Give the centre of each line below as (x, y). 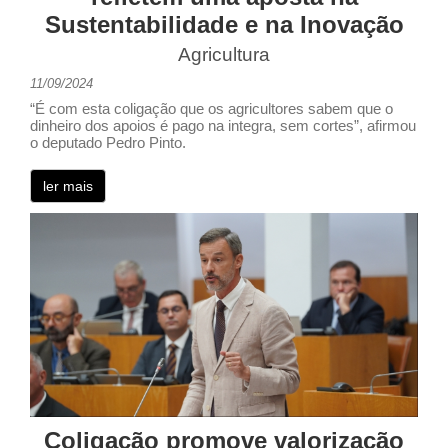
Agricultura (224, 55)
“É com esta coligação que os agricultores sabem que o (211, 109)
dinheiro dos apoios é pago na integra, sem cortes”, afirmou (223, 126)
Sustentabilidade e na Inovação (224, 25)
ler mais (68, 186)
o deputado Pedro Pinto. (108, 143)
